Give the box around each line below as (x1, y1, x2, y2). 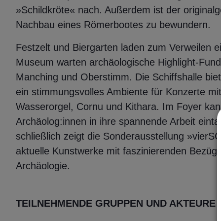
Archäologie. (16, 160, 73, 172)
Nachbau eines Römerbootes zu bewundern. (16, 19, 214, 31)
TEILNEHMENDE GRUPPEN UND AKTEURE (16, 198, 219, 209)
